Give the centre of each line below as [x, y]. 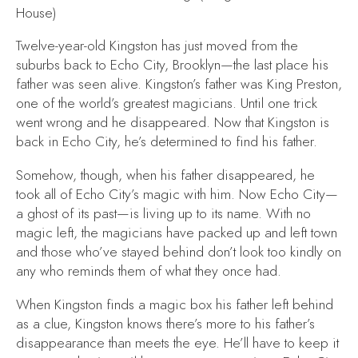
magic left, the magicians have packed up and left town [177, 233]
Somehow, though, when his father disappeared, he [165, 175]
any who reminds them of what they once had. [149, 271]
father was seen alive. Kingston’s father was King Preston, [179, 84]
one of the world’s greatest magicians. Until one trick [167, 103]
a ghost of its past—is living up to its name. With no [163, 214]
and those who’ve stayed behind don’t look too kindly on [179, 252]
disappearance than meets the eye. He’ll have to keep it [177, 342]
